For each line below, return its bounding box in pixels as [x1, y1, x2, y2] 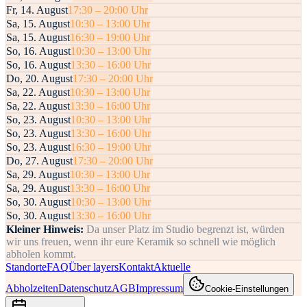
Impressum [136, 282, 183, 295]
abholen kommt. [6, 248, 76, 260]
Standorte [5, 261, 47, 273]
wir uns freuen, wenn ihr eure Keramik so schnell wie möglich [6, 236, 275, 248]
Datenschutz [58, 282, 112, 295]
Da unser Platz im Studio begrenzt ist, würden [84, 223, 284, 236]
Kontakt [119, 261, 153, 273]
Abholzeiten [5, 282, 58, 295]
